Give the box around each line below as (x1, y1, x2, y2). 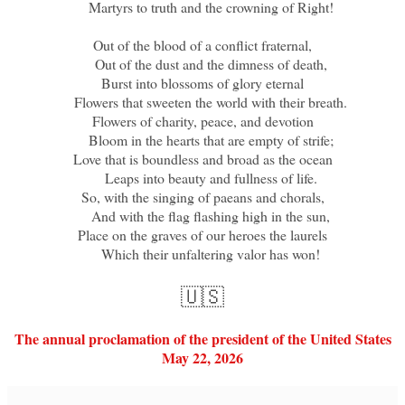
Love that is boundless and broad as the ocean (72, 149, 333, 169)
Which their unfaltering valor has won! (85, 244, 320, 264)
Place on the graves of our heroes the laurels (78, 225, 327, 245)
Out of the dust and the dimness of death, (78, 54, 327, 74)
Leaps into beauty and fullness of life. (88, 168, 317, 188)
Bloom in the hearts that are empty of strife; (71, 130, 334, 150)
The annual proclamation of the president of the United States (14, 328, 391, 350)
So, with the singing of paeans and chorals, (80, 187, 325, 207)
